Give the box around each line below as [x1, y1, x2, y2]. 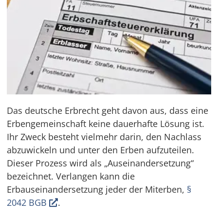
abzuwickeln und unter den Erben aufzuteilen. [7, 144, 195, 156]
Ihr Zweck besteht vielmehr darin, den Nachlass [7, 130, 202, 143]
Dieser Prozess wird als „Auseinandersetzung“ [7, 157, 194, 169]
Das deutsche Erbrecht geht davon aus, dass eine [7, 104, 209, 116]
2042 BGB [7, 196, 50, 208]
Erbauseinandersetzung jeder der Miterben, [7, 183, 187, 195]
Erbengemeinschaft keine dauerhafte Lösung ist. [7, 117, 205, 129]
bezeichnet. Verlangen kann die [7, 170, 135, 182]
